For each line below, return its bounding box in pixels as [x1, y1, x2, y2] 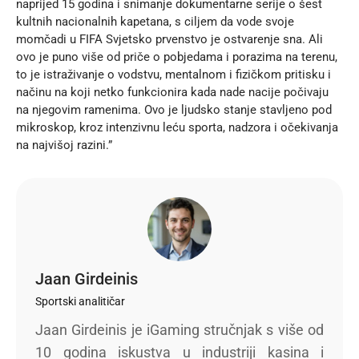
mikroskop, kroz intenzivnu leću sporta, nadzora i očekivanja [16, 119, 338, 135]
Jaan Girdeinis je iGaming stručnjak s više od [35, 321, 324, 338]
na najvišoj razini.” [16, 137, 112, 152]
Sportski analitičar [35, 294, 125, 308]
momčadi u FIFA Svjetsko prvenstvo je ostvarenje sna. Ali [16, 31, 323, 46]
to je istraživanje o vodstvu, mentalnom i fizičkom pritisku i [16, 67, 331, 82]
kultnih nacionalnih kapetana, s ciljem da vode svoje [16, 14, 294, 29]
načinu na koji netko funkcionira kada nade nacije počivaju [16, 84, 329, 99]
